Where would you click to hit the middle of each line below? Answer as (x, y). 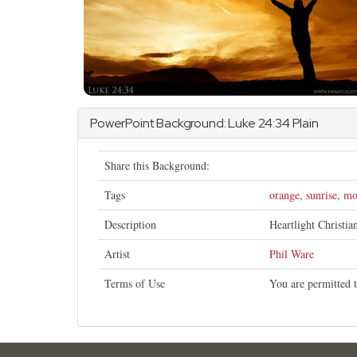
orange (284, 195)
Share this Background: (157, 165)
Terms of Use (135, 283)
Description (130, 224)
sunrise (322, 195)
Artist (117, 254)
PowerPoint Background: (159, 123)
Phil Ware (292, 254)
